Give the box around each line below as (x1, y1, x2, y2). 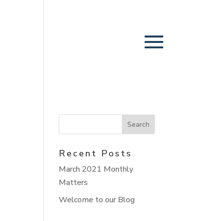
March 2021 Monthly (59, 164, 134, 175)
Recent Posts (59, 147, 133, 159)
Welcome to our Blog (59, 194, 135, 205)
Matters (59, 177, 88, 188)
